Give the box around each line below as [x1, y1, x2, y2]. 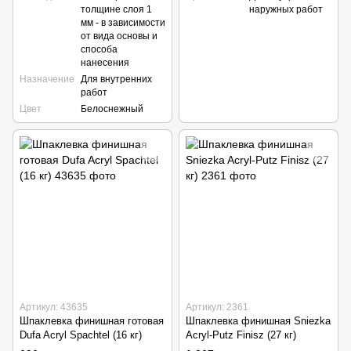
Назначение [20, 74, 74, 85]
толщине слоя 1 [81, 4, 152, 16]
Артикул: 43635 [20, 302, 88, 313]
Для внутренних [81, 74, 152, 85]
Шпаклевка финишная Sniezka [186, 315, 331, 327]
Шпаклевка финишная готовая [20, 315, 164, 327]
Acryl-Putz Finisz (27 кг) [186, 329, 296, 342]
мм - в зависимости [81, 17, 165, 29]
